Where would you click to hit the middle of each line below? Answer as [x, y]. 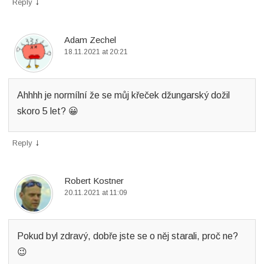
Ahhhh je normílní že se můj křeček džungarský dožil [123, 95]
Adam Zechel [90, 40]
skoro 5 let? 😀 [48, 111]
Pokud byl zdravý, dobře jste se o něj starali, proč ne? [128, 236]
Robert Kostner [94, 181]
